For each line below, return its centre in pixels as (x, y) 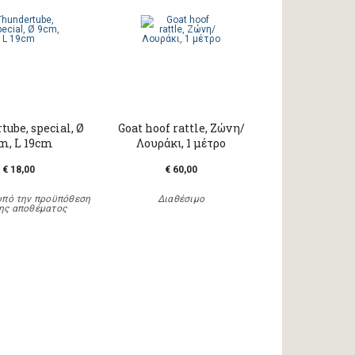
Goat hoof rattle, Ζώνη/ (181, 128)
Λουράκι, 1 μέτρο (181, 143)
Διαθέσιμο (181, 199)
